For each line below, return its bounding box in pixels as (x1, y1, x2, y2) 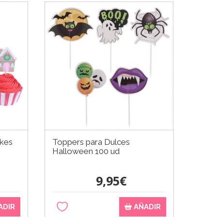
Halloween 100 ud (52, 146, 120, 156)
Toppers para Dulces (52, 137, 130, 147)
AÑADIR (131, 202, 161, 211)
